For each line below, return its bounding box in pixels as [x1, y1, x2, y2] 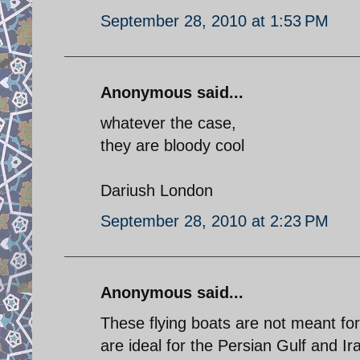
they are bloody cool [100, 136, 244, 154]
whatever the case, [100, 113, 236, 132]
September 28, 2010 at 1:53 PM [100, 11, 329, 30]
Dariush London [100, 181, 213, 199]
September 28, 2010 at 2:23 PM [100, 211, 329, 230]
